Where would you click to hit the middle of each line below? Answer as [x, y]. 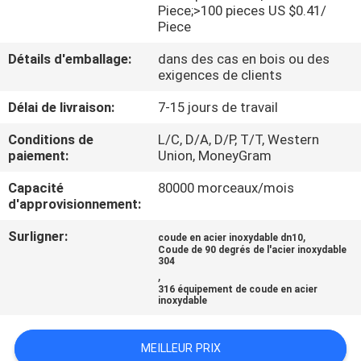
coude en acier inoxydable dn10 [231, 238]
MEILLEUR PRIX [180, 349]
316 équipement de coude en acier [238, 290]
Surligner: [38, 237]
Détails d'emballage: [70, 59]
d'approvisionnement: [75, 204]
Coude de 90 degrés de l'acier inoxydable [253, 250]
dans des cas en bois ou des [244, 59]
